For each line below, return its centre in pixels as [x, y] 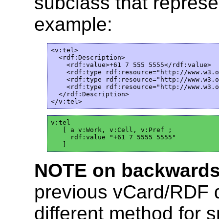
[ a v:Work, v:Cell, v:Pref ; [111, 130]
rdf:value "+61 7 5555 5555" [113, 137]
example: [73, 24]
